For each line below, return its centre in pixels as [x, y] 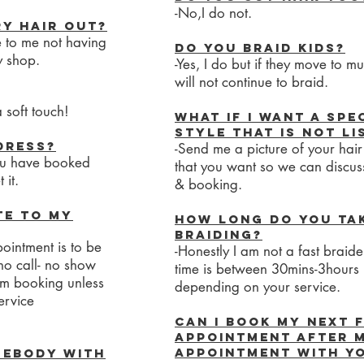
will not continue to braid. [251, 82]
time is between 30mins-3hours [267, 269]
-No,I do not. [215, 13]
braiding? [219, 234]
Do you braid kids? [260, 48]
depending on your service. [260, 287]
